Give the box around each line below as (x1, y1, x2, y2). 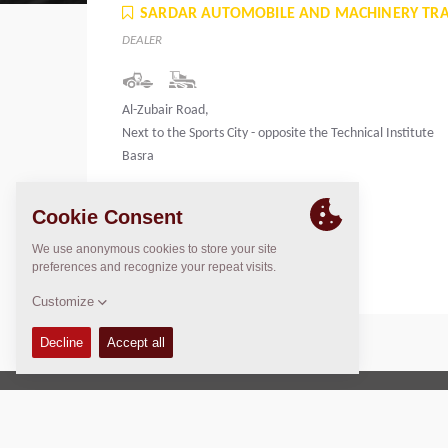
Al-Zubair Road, (122, 103, 209, 119)
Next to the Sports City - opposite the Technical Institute (122, 126, 434, 142)
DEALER (122, 34, 162, 48)
